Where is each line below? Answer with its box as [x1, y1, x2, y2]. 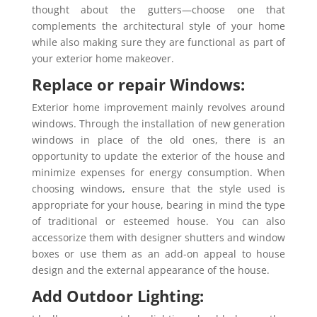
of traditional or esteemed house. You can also [31, 214, 286, 228]
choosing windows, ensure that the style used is [31, 181, 286, 195]
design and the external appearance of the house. [31, 263, 270, 277]
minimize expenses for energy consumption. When [31, 165, 286, 179]
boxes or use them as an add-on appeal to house [31, 246, 286, 260]
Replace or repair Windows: [31, 73, 245, 95]
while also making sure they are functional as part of [31, 35, 286, 49]
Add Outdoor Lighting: [31, 284, 204, 306]
